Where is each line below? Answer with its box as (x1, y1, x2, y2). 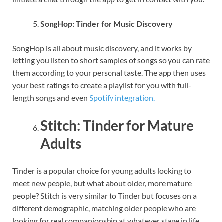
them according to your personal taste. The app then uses (12, 68, 206, 78)
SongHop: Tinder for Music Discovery (40, 19, 173, 29)
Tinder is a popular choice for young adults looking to (12, 166, 191, 175)
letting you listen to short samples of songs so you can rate (12, 55, 210, 65)
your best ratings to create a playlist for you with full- (12, 80, 191, 90)
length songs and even (12, 93, 89, 103)
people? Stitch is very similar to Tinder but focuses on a (12, 190, 197, 200)
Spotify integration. (89, 93, 155, 103)
